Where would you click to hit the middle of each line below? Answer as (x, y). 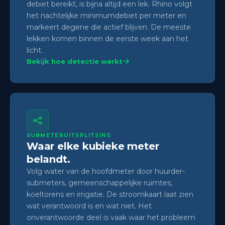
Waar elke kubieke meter (93, 146)
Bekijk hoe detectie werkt (75, 61)
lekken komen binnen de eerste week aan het (107, 38)
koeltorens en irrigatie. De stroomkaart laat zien (110, 194)
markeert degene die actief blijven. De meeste (109, 27)
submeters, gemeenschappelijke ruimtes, (99, 183)
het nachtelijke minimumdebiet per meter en (106, 15)
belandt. (48, 159)
